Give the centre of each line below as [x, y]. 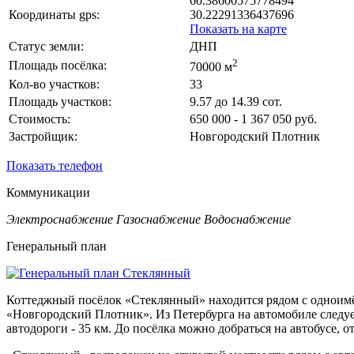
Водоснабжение [247, 219]
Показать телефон [55, 165]
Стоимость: [40, 119]
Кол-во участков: [54, 84]
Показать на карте [238, 28]
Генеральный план [56, 246]
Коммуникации [48, 192]
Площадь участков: [60, 101]
